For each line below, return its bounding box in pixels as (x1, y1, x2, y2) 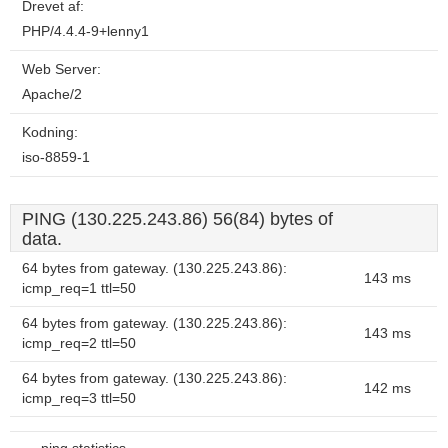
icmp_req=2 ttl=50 (22, 336, 136, 351)
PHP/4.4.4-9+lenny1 (22, 24, 149, 39)
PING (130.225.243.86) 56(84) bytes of (22, 209, 333, 229)
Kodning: (22, 125, 78, 140)
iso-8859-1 (22, 150, 90, 165)
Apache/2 (22, 87, 82, 102)
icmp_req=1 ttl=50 (22, 281, 136, 296)
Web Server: (22, 62, 101, 77)
